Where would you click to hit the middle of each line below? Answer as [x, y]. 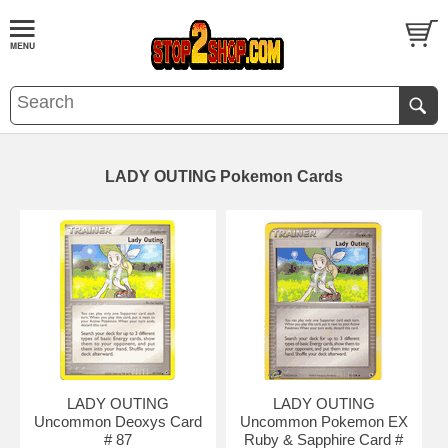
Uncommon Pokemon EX [323, 421]
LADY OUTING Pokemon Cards [224, 176]
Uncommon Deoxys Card [117, 421]
